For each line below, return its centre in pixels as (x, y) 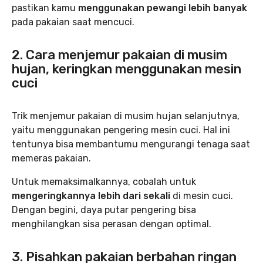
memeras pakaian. (51, 158)
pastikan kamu (45, 8)
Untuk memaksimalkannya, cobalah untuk (104, 182)
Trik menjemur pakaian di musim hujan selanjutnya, (126, 116)
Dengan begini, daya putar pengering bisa (104, 210)
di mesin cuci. (202, 196)
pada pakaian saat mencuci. (73, 22)
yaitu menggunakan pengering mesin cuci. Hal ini (121, 130)
